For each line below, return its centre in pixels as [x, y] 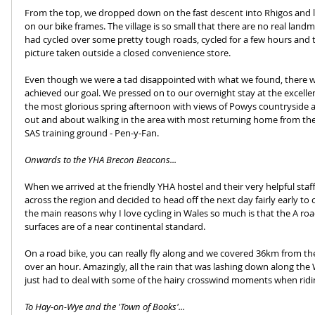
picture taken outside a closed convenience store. [128, 52]
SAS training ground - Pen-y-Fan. [92, 133]
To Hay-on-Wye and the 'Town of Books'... [105, 306]
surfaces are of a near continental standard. [115, 226]
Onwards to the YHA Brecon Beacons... [101, 159]
